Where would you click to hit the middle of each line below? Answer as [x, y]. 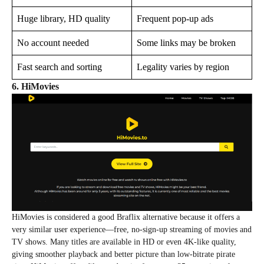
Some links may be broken [186, 43]
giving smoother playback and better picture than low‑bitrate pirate [123, 254]
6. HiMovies [35, 87]
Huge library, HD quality [64, 19]
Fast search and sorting [60, 67]
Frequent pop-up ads [175, 19]
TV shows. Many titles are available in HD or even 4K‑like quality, [124, 242]
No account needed [53, 43]
